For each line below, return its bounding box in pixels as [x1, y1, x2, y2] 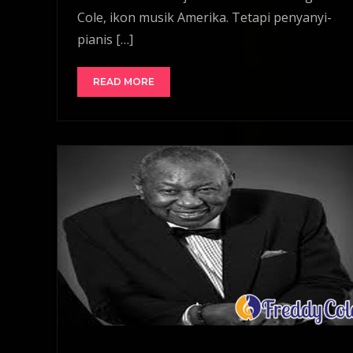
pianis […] [77, 30, 133, 48]
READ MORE [93, 75, 154, 87]
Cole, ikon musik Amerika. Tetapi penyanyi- [77, 8, 332, 26]
